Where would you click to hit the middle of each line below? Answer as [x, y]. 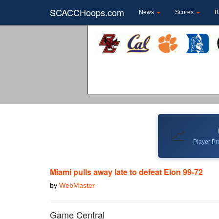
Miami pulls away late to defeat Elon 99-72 [126, 172]
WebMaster [77, 185]
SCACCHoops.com [87, 12]
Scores [185, 12]
